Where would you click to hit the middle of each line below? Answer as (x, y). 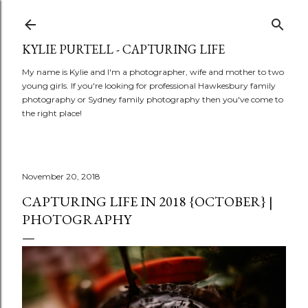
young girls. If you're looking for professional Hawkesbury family (149, 86)
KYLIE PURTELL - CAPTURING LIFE (123, 49)
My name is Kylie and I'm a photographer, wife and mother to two (153, 72)
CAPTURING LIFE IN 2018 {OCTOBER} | (147, 201)
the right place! (52, 113)
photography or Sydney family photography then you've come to (153, 99)
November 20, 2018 (61, 176)
